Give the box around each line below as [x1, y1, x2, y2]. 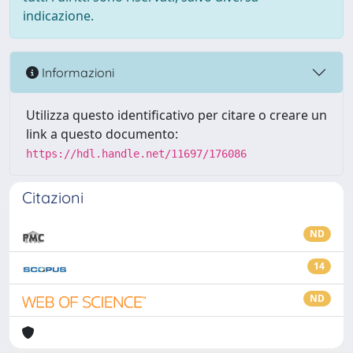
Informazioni [39, 64, 114, 80]
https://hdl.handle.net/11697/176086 [26, 147, 247, 160]
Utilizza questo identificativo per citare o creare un [26, 106, 327, 124]
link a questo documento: [26, 125, 178, 143]
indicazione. [23, 7, 94, 24]
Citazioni [22, 188, 84, 207]
